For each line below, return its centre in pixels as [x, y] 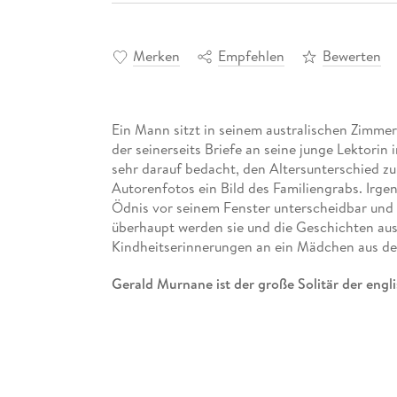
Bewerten [351, 55]
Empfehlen [251, 55]
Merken [156, 55]
